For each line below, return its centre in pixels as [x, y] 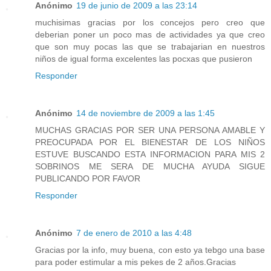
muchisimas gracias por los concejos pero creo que [150, 23]
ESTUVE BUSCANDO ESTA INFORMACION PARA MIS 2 [150, 155]
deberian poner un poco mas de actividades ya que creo [150, 35]
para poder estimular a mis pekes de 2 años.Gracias [135, 262]
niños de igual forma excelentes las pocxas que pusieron [144, 59]
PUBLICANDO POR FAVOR [88, 179]
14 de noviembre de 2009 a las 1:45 [145, 113]
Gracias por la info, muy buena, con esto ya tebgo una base [150, 250]
